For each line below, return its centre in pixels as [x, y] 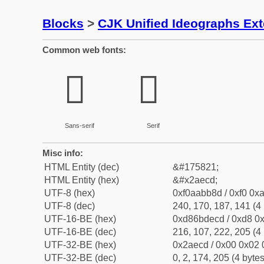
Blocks [63, 23]
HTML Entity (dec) [82, 167]
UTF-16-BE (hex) [80, 219]
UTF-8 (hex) [70, 193]
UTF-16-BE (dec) [80, 232]
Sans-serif [79, 126]
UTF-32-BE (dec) [80, 258]
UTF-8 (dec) [70, 206]
